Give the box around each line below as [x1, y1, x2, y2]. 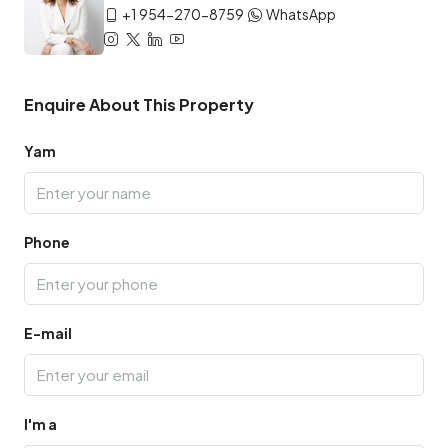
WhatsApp [266, 5, 336, 24]
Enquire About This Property [24, 93, 254, 115]
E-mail [24, 323, 72, 342]
